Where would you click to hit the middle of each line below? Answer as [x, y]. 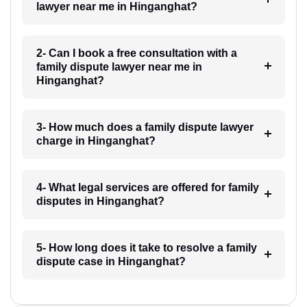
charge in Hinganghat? [96, 140]
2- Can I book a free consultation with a [136, 53]
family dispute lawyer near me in [119, 66]
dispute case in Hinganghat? [111, 261]
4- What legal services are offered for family [147, 187]
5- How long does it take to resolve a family [146, 247]
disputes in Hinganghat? [100, 201]
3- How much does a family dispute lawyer [145, 127]
